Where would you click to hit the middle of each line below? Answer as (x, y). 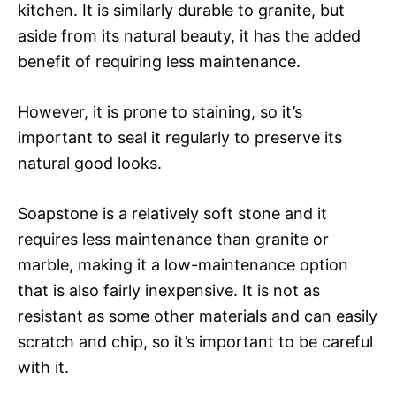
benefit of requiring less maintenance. (159, 61)
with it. (43, 367)
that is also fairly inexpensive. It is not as (169, 290)
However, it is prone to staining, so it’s (160, 111)
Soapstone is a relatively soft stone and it (172, 213)
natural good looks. (90, 163)
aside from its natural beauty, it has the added (189, 35)
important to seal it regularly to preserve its (180, 137)
